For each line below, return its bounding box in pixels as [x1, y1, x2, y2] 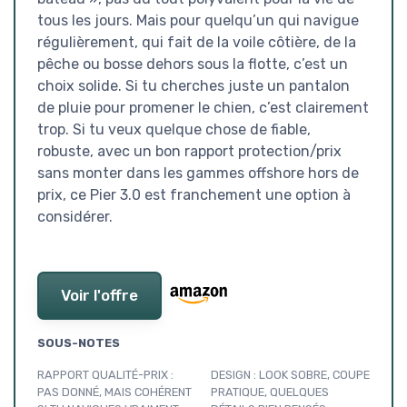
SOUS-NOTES [37, 335, 120, 350]
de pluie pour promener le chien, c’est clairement [37, 98, 369, 116]
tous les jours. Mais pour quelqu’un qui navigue [37, 11, 359, 29]
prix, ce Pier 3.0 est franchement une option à [37, 185, 351, 203]
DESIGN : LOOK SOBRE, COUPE [211, 367, 370, 382]
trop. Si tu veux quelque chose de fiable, [37, 120, 311, 138]
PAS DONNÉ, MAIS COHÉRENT [37, 384, 192, 399]
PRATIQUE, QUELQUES [211, 384, 329, 399]
